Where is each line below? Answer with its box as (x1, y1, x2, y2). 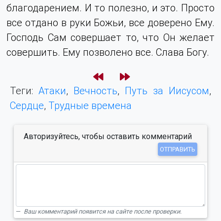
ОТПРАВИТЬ (160, 145, 195, 153)
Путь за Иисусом (125, 84, 209, 97)
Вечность (74, 84, 117, 97)
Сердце (10, 99, 44, 111)
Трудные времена (48, 99, 132, 111)
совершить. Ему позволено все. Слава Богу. (6, 45, 209, 58)
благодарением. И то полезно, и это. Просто (6, 1, 215, 14)
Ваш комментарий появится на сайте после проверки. (24, 207, 182, 215)
